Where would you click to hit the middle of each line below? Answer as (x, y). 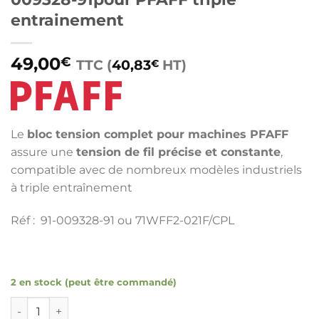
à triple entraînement (72, 188)
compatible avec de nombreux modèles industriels (156, 170)
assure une (43, 152)
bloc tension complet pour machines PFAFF (158, 135)
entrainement (67, 20)
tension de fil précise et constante (178, 152)
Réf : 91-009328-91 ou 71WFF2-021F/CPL (122, 221)
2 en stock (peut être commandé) (94, 282)
